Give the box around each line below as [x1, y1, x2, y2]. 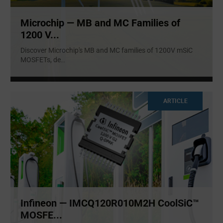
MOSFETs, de [20, 55, 61, 64]
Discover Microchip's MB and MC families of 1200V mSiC [20, 46, 193, 54]
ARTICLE [163, 97, 188, 105]
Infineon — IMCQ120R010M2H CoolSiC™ [20, 197, 199, 209]
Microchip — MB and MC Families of [20, 16, 180, 29]
